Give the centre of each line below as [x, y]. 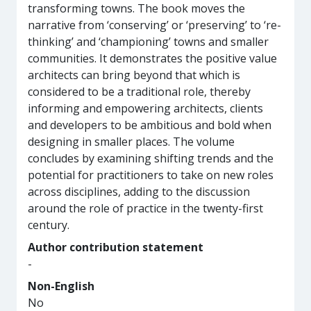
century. [49, 225]
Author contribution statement [116, 247]
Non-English [61, 286]
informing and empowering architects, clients [145, 108]
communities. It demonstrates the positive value [152, 58]
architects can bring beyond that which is [134, 75]
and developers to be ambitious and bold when [150, 125]
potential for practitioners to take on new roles [151, 175]
